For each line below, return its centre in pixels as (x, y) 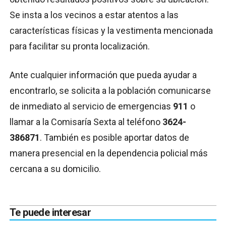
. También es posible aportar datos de (115, 138)
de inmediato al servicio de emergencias (91, 106)
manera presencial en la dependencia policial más (109, 153)
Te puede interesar (50, 213)
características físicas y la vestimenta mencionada (111, 31)
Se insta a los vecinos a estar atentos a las (94, 15)
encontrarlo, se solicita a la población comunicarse (110, 91)
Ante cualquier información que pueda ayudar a (103, 75)
